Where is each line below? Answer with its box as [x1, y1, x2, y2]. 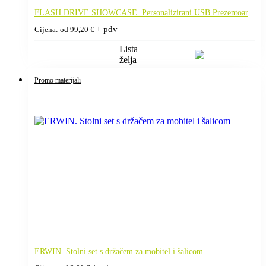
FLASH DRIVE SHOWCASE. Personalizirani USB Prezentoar [34, 8, 248, 17]
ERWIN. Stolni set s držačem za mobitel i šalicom [34, 246, 203, 256]
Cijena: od [34, 25, 70, 34]
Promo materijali [34, 75, 81, 84]
